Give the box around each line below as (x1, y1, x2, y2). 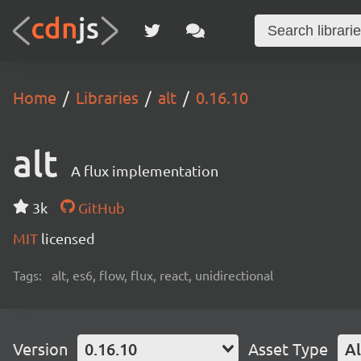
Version (13, 338, 68, 359)
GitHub (74, 199, 125, 216)
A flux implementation (71, 162, 218, 179)
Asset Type (248, 338, 328, 359)
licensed (41, 230, 95, 247)
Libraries (76, 87, 139, 107)
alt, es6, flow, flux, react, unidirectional (52, 267, 273, 283)
